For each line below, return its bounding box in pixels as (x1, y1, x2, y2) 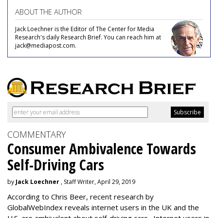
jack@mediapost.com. (15, 41, 76, 50)
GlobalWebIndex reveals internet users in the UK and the (7, 202, 199, 212)
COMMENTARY (7, 128, 66, 140)
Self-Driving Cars (7, 155, 104, 175)
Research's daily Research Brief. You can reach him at (15, 33, 161, 41)
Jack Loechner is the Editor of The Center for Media (15, 25, 154, 33)
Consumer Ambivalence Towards (7, 139, 196, 159)
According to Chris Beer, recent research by (7, 192, 154, 201)
